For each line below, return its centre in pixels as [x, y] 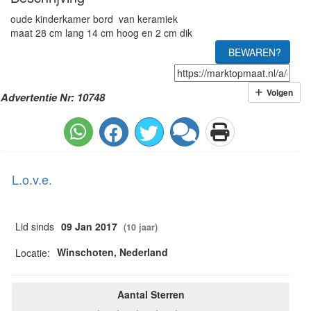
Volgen [278, 92]
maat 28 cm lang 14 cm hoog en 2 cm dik [101, 33]
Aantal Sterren [151, 294]
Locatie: [33, 252]
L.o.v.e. [32, 179]
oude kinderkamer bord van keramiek [94, 19]
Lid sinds [35, 226]
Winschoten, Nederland [112, 252]
